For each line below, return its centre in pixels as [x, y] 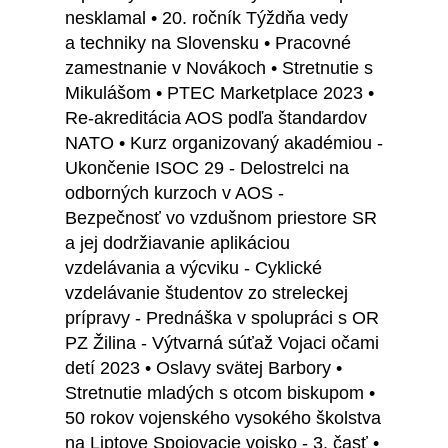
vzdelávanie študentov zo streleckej [206, 293]
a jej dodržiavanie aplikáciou [177, 243]
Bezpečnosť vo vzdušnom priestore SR [221, 218]
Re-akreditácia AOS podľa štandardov [216, 118]
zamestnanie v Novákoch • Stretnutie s [219, 68]
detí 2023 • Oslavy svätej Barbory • [203, 368]
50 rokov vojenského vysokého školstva [223, 418]
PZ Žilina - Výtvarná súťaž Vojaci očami [222, 343]
